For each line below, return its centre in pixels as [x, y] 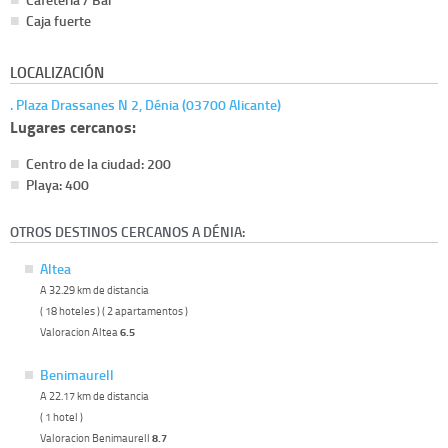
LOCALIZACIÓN [57, 72]
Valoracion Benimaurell [96, 437]
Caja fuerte [58, 21]
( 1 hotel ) [61, 416]
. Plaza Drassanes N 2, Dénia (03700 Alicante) [145, 105]
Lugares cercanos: [73, 127]
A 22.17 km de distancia [94, 395]
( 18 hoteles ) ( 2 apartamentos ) [114, 310]
